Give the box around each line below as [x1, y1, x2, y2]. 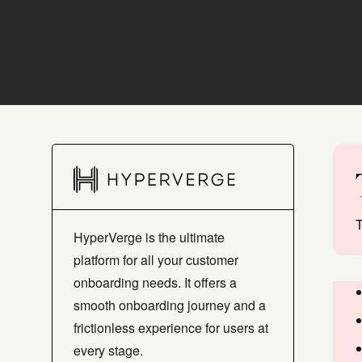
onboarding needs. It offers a [74, 272, 237, 292]
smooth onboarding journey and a [74, 295, 266, 314]
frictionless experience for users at [74, 318, 268, 337]
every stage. [74, 340, 143, 360]
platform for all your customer [74, 250, 238, 269]
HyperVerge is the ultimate [74, 227, 225, 246]
